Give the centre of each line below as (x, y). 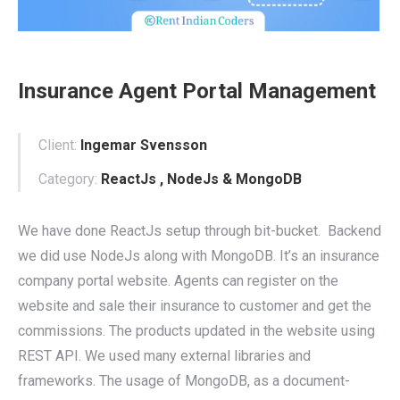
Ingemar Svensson (144, 145)
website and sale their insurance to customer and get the (195, 305)
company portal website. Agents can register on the (178, 280)
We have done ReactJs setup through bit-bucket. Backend (200, 230)
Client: (58, 145)
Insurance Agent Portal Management (197, 91)
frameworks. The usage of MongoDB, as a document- (184, 380)
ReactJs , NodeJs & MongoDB (201, 179)
